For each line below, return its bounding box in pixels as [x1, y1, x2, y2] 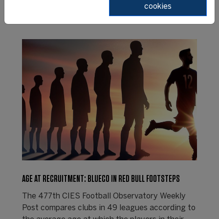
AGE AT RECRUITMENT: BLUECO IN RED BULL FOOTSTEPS [22, 174, 180, 184]
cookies [144, 3, 172, 10]
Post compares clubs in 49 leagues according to [22, 204, 196, 212]
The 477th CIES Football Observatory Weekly [22, 192, 186, 200]
